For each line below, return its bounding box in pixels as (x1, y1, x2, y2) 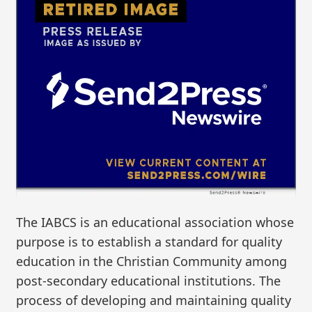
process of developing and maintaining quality (16, 291, 292, 309)
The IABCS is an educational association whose (16, 213, 295, 231)
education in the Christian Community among (16, 252, 288, 270)
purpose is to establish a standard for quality (16, 233, 283, 250)
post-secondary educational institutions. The (16, 272, 281, 289)
